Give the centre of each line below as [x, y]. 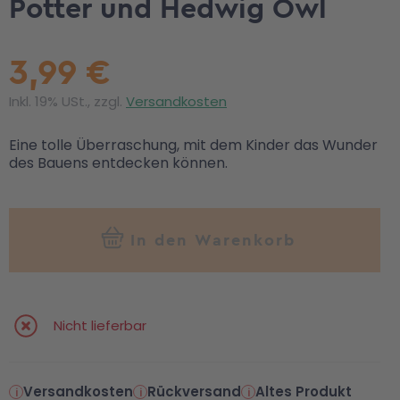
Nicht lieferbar [100, 325]
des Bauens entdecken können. [118, 163]
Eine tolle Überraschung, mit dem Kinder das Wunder [193, 145]
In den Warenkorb [212, 240]
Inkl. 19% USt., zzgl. [67, 101]
